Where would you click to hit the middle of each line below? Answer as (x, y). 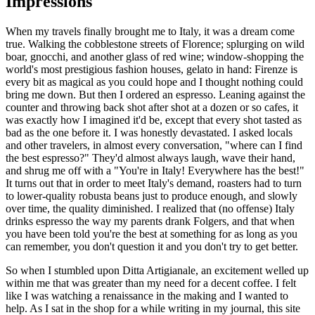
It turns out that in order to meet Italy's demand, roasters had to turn (154, 183)
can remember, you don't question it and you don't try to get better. (152, 246)
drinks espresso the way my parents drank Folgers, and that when (150, 221)
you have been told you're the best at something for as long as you (152, 233)
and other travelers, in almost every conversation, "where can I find (154, 145)
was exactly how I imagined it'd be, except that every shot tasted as (154, 120)
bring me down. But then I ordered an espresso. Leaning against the (155, 94)
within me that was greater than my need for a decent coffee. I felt (151, 283)
